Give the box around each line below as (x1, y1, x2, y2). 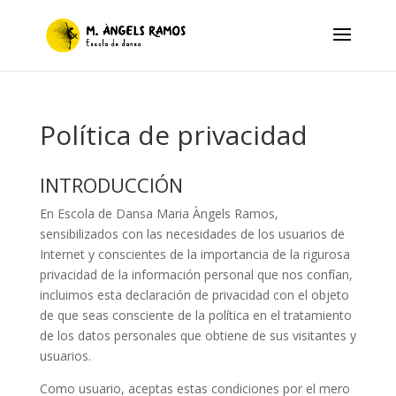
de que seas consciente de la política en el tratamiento (39, 307, 352, 324)
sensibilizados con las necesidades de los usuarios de (39, 225, 345, 242)
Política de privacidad (39, 117, 308, 153)
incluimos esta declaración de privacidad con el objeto (39, 286, 349, 303)
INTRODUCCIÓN (39, 171, 183, 198)
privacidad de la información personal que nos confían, (39, 266, 353, 283)
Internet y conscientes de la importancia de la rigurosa (39, 246, 350, 263)
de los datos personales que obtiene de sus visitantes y (39, 327, 356, 344)
